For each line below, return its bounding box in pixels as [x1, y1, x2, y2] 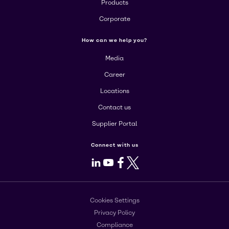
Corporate [99, 15, 130, 22]
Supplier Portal [92, 120, 137, 127]
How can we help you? [82, 37, 147, 43]
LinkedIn [96, 157, 129, 167]
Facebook [120, 157, 159, 167]
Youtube [108, 157, 141, 167]
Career [104, 71, 125, 78]
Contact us [98, 104, 131, 111]
